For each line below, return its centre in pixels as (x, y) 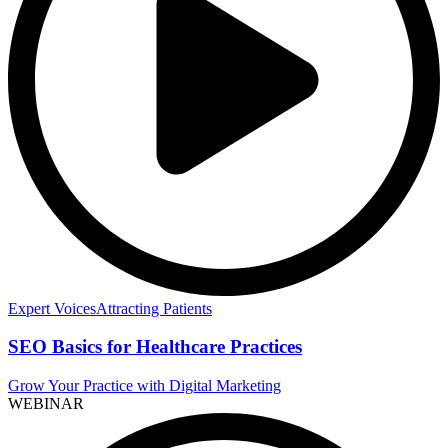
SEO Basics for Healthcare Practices (155, 347)
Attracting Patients (154, 308)
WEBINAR (46, 404)
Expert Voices (52, 308)
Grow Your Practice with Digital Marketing (144, 386)
